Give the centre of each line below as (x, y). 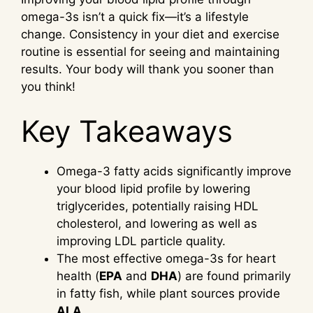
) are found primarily (234, 276)
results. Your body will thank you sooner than (147, 70)
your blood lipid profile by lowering (153, 188)
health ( (78, 276)
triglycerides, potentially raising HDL (158, 206)
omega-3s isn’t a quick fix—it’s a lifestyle (135, 17)
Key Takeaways (127, 131)
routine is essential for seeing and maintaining (150, 52)
